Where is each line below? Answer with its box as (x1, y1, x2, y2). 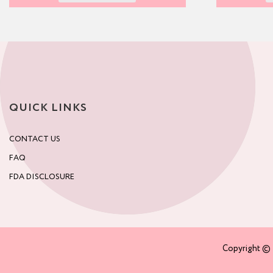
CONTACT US (9, 135, 60, 144)
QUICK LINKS (9, 102, 87, 114)
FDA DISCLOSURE (9, 173, 74, 182)
